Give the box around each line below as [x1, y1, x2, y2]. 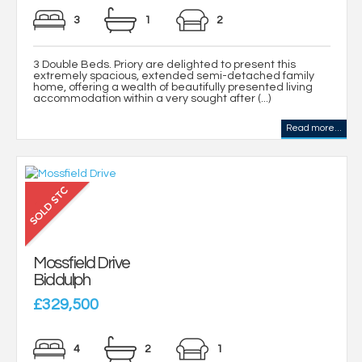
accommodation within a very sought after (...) [33, 93, 271, 105]
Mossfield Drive [33, 254, 130, 271]
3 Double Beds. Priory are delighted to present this [33, 59, 296, 71]
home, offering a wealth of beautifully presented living [33, 82, 313, 94]
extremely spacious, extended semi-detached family [33, 70, 314, 82]
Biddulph [33, 271, 90, 288]
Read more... [286, 124, 342, 133]
